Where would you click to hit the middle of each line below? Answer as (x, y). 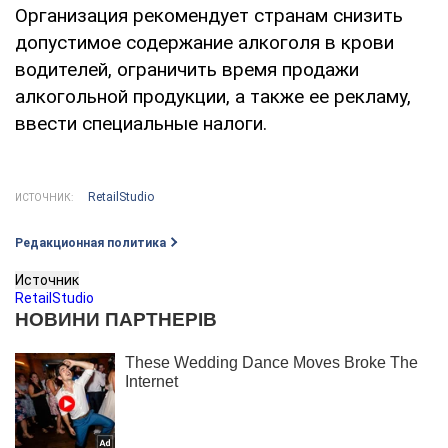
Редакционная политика (90, 242)
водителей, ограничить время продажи (187, 69)
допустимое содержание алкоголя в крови (204, 42)
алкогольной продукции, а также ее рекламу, (213, 96)
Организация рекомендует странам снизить (209, 15)
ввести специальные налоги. (141, 123)
